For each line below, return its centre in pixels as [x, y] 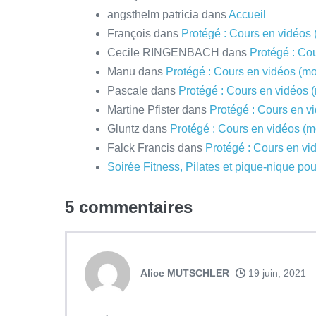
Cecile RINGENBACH [163, 53]
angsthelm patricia [153, 15]
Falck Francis [141, 148]
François [129, 34]
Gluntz [123, 129]
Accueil [247, 15]
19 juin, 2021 [276, 273]
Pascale [128, 91]
